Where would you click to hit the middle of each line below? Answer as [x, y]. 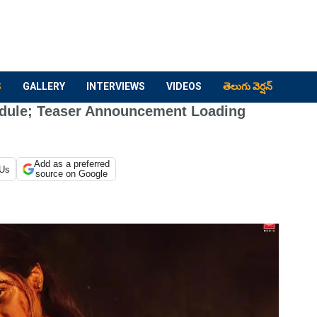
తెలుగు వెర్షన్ [248, 86]
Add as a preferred [71, 164]
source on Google [72, 174]
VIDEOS [184, 86]
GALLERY [44, 86]
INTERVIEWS [116, 86]
